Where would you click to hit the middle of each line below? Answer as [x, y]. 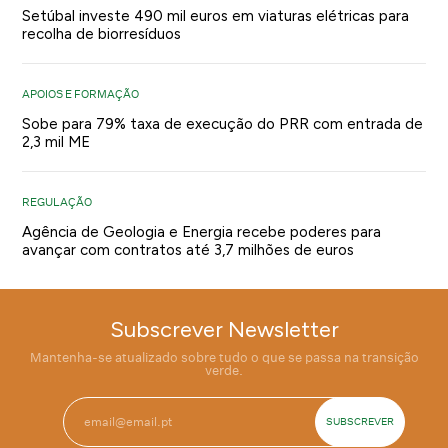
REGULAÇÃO [57, 201]
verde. [224, 369]
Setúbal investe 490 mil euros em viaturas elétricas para [216, 15]
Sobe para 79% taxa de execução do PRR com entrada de [223, 123]
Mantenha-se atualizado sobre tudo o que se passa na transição [224, 356]
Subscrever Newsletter [224, 329]
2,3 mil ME [56, 141]
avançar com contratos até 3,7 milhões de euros [188, 249]
